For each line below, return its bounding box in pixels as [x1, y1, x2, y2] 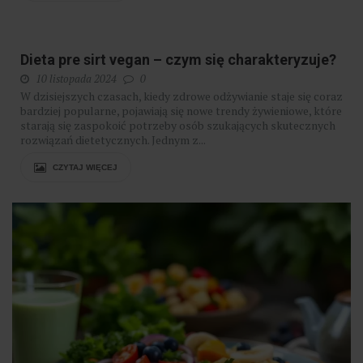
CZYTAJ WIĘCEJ [50, 163, 117, 173]
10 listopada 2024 [36, 71, 117, 87]
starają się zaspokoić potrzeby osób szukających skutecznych [20, 117, 335, 134]
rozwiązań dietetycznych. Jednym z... [20, 132, 206, 148]
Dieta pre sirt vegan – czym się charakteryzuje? [20, 51, 336, 69]
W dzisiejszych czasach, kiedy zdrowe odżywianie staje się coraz [20, 88, 343, 105]
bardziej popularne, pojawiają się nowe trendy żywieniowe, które [20, 103, 342, 119]
